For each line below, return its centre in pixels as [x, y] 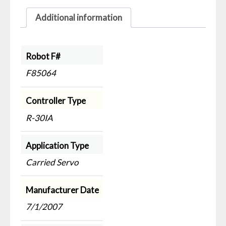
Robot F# [43, 56]
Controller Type [55, 101]
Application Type [57, 145]
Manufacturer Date [62, 190]
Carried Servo [52, 162]
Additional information [79, 18]
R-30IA [39, 118]
